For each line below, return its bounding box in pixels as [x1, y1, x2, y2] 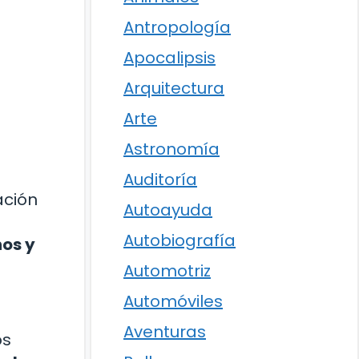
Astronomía [123, 138, 220, 160]
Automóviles [123, 290, 223, 313]
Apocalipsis [123, 46, 216, 69]
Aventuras [123, 321, 206, 343]
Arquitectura [123, 77, 224, 99]
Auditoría [123, 168, 197, 191]
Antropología [123, 16, 231, 38]
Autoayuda [123, 199, 212, 221]
